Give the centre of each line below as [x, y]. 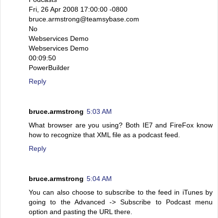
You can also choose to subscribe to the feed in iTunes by [121, 192]
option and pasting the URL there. [81, 211]
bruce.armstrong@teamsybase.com [84, 19]
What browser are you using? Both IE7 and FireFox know [121, 125]
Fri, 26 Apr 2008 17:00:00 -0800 [78, 9]
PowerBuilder [49, 67]
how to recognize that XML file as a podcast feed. [104, 135]
